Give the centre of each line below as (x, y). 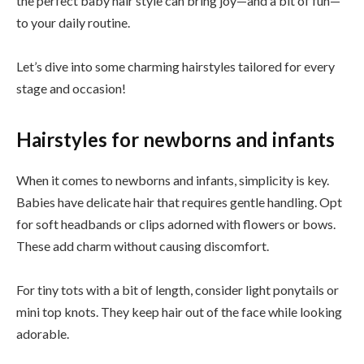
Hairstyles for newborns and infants (175, 140)
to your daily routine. (73, 22)
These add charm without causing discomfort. (143, 246)
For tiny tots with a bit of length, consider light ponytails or (178, 290)
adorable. (43, 334)
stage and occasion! (71, 88)
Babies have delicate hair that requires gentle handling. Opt (179, 202)
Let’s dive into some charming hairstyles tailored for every (175, 66)
